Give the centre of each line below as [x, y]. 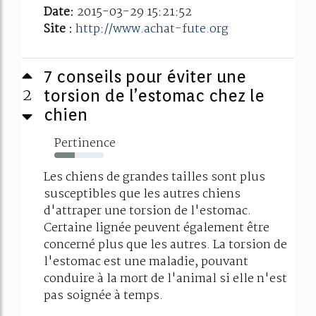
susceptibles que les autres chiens [142, 195]
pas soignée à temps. [103, 296]
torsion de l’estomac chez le [154, 96]
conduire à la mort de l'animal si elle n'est [165, 279]
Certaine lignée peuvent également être [157, 229]
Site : [60, 30]
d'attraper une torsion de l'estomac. [147, 212]
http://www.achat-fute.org [152, 30]
